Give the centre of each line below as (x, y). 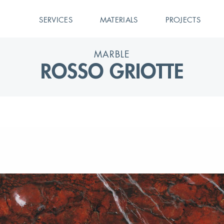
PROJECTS (183, 20)
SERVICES (56, 20)
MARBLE (112, 54)
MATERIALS (119, 20)
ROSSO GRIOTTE (112, 71)
